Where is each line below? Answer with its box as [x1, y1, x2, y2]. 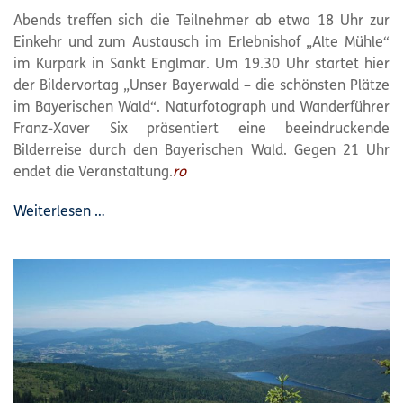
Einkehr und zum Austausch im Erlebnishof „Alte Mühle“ [13, 35, 390, 50]
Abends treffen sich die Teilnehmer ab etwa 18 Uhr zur [13, 13, 390, 29]
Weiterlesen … [13, 204, 105, 219]
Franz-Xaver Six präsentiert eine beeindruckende [13, 121, 390, 137]
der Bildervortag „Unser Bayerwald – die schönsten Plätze [13, 78, 390, 94]
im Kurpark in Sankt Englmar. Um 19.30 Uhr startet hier [13, 57, 390, 72]
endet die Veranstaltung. [13, 165, 173, 180]
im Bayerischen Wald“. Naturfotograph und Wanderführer [13, 100, 390, 115]
